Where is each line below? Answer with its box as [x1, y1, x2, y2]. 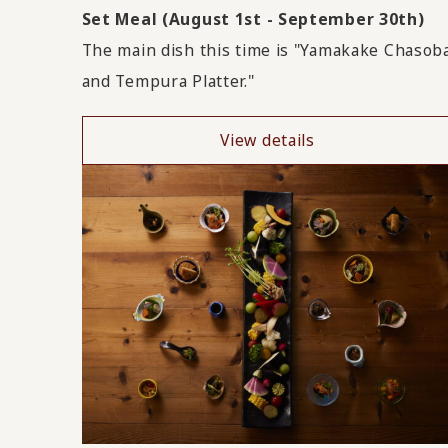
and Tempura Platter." [81, 69, 255, 92]
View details [220, 129, 315, 152]
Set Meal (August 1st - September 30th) [81, 7, 425, 30]
